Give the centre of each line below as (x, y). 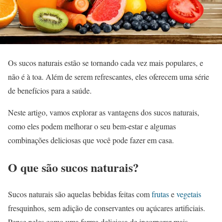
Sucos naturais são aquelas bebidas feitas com (80, 194)
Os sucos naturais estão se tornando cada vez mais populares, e (106, 62)
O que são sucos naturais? (73, 167)
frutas (160, 194)
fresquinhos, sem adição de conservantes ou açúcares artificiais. (107, 208)
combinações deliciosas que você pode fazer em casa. (91, 140)
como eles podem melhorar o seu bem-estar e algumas (92, 126)
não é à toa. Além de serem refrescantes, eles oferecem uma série (109, 76)
